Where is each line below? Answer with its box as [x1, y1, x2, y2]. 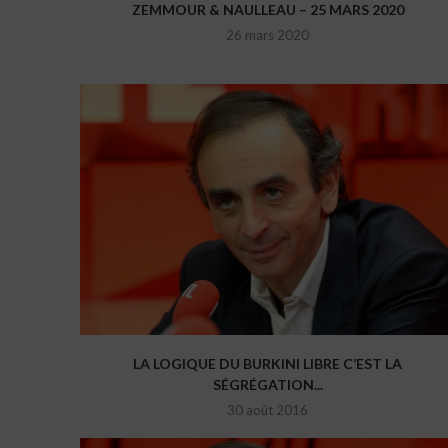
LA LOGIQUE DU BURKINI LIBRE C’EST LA [133, 355, 403, 373]
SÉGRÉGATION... [212, 376, 323, 394]
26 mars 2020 [226, 27, 310, 44]
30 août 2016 [227, 402, 309, 419]
